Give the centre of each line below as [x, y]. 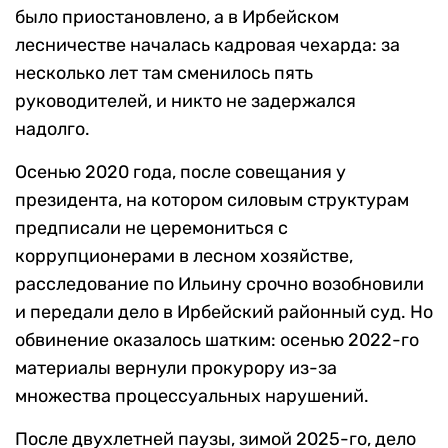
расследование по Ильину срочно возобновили [219, 284]
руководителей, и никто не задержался [185, 101]
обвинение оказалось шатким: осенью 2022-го [217, 340]
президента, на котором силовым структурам [212, 200]
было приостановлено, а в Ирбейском [177, 17]
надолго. [52, 129]
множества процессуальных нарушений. [192, 396]
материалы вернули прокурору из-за [176, 368]
